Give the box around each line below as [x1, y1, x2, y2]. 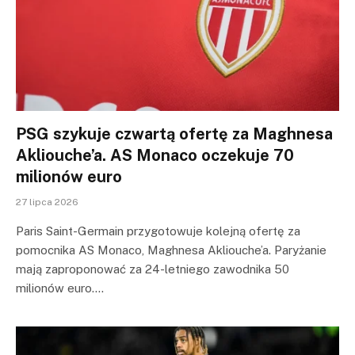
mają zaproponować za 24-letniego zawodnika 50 [16, 262, 289, 276]
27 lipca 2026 [16, 197, 78, 208]
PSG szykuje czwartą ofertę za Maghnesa [16, 124, 333, 143]
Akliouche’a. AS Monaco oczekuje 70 [16, 146, 294, 165]
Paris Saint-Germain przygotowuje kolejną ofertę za [16, 224, 300, 238]
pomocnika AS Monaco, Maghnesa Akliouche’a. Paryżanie [16, 243, 326, 257]
